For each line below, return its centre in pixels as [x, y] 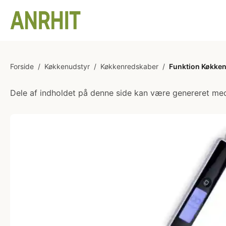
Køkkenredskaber [129, 66]
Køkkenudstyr [67, 66]
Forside [22, 66]
